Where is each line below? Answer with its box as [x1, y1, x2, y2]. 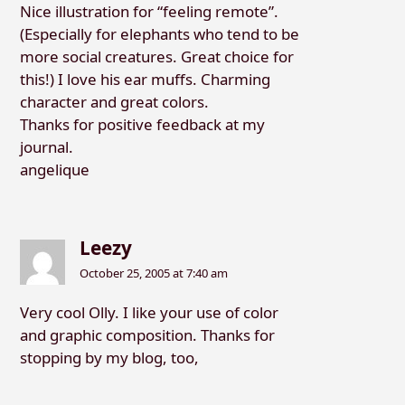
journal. [19, 136, 73, 157]
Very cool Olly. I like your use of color [19, 301, 278, 323]
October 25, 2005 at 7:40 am [80, 264, 229, 281]
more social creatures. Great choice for [19, 45, 294, 67]
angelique [19, 158, 89, 180]
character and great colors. [19, 90, 209, 112]
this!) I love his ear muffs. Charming [19, 68, 270, 89]
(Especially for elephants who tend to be [19, 23, 299, 44]
